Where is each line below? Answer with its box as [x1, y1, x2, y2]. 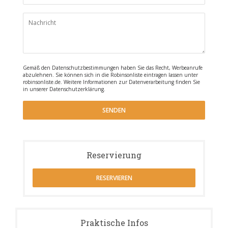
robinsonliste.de [23, 78, 61, 85]
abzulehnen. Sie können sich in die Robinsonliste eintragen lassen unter [23, 71, 198, 78]
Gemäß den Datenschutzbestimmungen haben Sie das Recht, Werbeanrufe [23, 64, 203, 71]
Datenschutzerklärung [49, 85, 104, 93]
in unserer [23, 85, 49, 93]
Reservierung [87, 150, 141, 160]
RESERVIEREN [96, 174, 132, 182]
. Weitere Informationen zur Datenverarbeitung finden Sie [61, 78, 200, 85]
